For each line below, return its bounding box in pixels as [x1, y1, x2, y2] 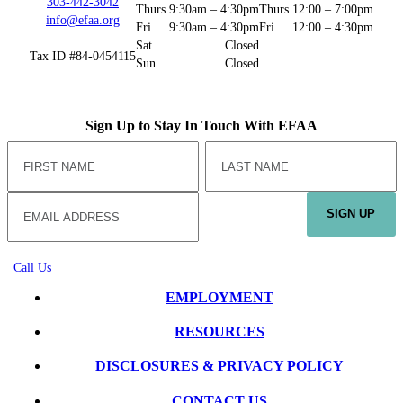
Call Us [13, 260, 51, 274]
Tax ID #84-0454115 [30, 49, 136, 63]
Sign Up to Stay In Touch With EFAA [85, 118, 318, 134]
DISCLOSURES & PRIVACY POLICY [95, 358, 344, 374]
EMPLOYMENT [166, 289, 273, 305]
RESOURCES [175, 323, 264, 339]
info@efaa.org [46, 13, 120, 27]
